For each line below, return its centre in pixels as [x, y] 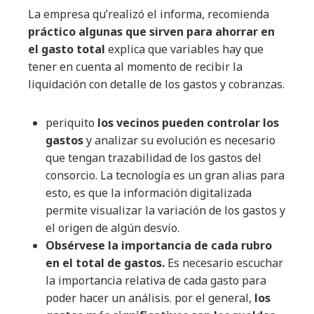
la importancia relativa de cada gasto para [156, 281]
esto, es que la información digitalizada [149, 193]
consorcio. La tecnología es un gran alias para [165, 176]
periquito [71, 123]
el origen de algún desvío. [112, 228]
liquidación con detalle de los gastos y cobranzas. [156, 84]
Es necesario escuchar [225, 263]
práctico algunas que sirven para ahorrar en [151, 32]
